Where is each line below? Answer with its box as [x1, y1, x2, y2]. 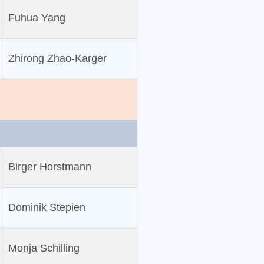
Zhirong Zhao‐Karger [8, 52, 107, 65]
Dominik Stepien [8, 202, 85, 214]
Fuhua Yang [8, 12, 65, 24]
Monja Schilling [8, 242, 80, 255]
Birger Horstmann [8, 161, 91, 173]
